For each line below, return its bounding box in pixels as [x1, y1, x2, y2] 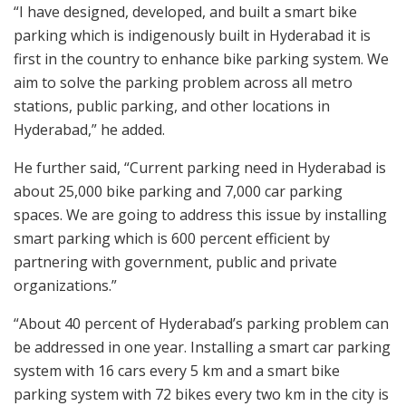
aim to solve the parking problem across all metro [14, 72, 353, 93]
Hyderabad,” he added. [14, 120, 165, 140]
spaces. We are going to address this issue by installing [14, 205, 387, 226]
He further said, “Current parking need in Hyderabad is [14, 158, 386, 179]
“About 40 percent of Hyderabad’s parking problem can [14, 314, 389, 334]
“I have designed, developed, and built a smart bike [14, 2, 357, 23]
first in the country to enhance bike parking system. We [14, 49, 389, 70]
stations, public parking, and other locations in [14, 96, 330, 117]
